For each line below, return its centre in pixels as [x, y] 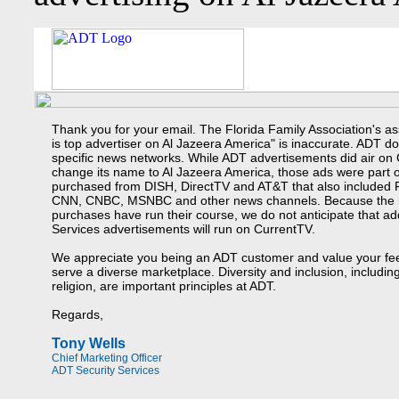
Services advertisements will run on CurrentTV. [183, 229]
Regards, [77, 314]
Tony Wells [89, 343]
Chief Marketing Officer [107, 358]
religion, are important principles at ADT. [164, 286]
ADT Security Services [106, 370]
